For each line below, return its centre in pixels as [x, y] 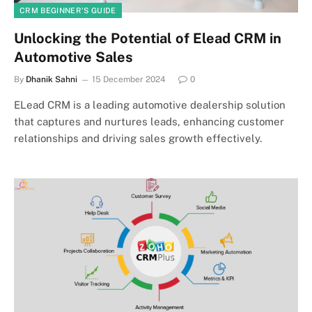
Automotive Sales [73, 57]
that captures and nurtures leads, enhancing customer [149, 122]
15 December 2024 [129, 79]
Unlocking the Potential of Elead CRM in [148, 38]
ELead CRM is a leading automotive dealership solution [150, 105]
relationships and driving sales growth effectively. [138, 138]
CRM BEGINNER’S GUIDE [68, 10]
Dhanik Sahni [52, 79]
